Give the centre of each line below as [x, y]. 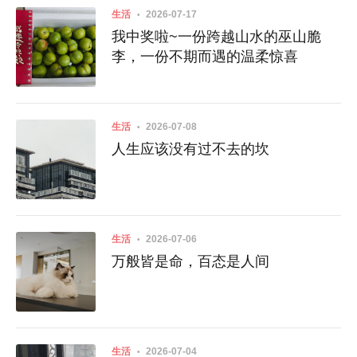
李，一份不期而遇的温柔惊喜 [205, 57]
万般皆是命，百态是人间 [190, 262]
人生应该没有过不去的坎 [190, 149]
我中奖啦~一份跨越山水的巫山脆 [216, 37]
